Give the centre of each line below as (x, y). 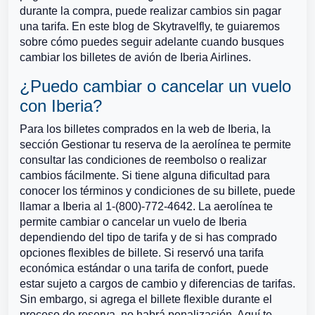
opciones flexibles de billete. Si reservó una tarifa (142, 253)
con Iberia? (61, 106)
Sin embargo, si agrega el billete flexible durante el (146, 299)
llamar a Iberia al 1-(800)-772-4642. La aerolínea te (146, 206)
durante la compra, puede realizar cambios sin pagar (150, 11)
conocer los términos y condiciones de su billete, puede (157, 191)
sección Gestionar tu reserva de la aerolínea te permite (155, 144)
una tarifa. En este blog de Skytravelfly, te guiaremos (150, 26)
